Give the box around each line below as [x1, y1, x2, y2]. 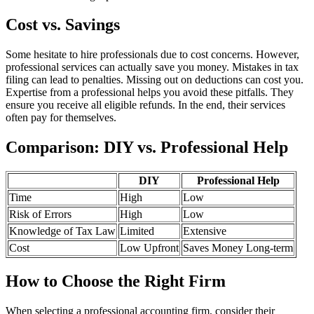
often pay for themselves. [6, 111, 116, 124]
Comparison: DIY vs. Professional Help [6, 138, 288, 157]
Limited [120, 225, 154, 238]
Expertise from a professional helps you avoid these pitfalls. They [6, 86, 294, 99]
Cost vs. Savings [6, 15, 120, 34]
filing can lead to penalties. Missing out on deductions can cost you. [6, 74, 303, 86]
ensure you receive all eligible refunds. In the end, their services [6, 99, 285, 111]
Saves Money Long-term [183, 242, 293, 254]
